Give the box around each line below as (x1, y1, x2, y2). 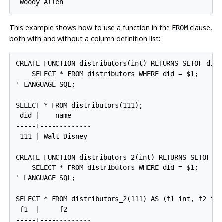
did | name (16, 111, 72, 119)
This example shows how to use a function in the (9, 22, 172, 32)
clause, (187, 22, 212, 32)
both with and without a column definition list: (9, 33, 160, 43)
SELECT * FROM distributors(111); (16, 101, 143, 109)
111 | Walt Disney (16, 132, 88, 140)
